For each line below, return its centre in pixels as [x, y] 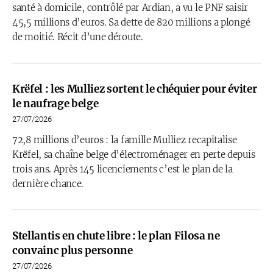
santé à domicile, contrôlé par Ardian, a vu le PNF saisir [130, 8]
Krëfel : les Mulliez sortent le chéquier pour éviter [135, 89]
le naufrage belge [55, 104]
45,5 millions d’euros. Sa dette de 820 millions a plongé [131, 22]
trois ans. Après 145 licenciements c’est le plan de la [122, 169]
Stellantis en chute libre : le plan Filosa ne [116, 236]
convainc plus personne [73, 250]
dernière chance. [48, 184]
